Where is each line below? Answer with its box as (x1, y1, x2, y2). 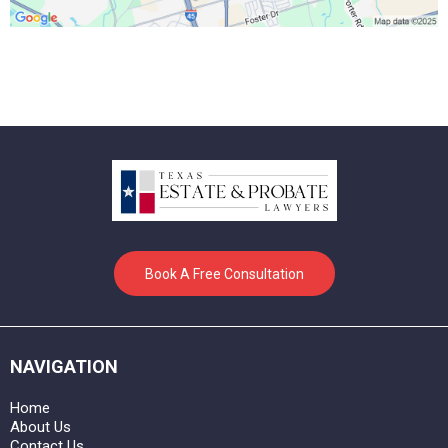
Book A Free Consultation (144, 265, 304, 282)
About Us (10, 417, 71, 436)
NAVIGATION (10, 355, 118, 377)
